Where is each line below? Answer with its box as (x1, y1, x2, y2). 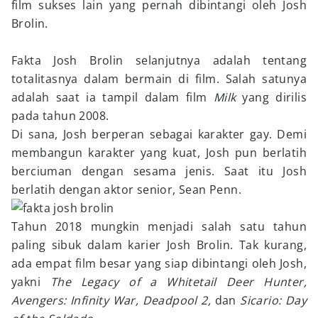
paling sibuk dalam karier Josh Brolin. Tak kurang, (11, 237, 307, 253)
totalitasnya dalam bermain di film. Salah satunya (11, 71, 307, 87)
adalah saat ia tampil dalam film (11, 89, 214, 105)
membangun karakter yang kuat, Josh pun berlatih (11, 145, 307, 160)
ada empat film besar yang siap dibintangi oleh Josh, (11, 256, 307, 271)
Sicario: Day (236, 292, 307, 308)
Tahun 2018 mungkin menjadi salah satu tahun (11, 219, 307, 234)
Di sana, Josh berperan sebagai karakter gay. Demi (11, 126, 307, 142)
